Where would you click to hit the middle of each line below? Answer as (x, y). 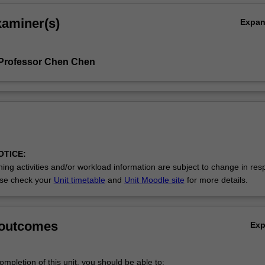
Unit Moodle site (154, 180)
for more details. (216, 180)
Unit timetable (79, 180)
